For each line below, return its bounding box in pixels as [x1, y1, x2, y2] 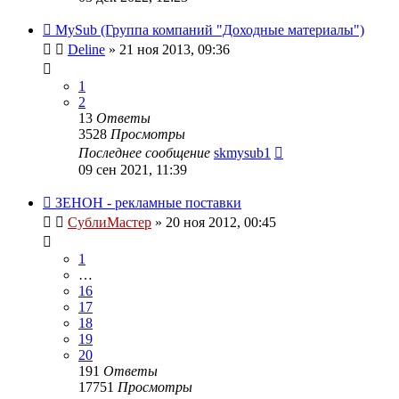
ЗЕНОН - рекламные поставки [55, 194, 241, 210]
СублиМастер [68, 214, 151, 230]
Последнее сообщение [78, 144, 214, 160]
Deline [68, 41, 105, 57]
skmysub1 [214, 144, 271, 160]
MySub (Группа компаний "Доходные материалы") [55, 21, 364, 37]
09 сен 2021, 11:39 [78, 161, 187, 177]
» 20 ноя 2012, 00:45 [151, 214, 276, 230]
